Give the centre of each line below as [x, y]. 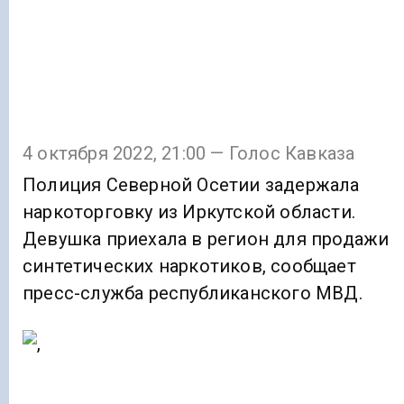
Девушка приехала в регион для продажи [206, 239]
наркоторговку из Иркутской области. [189, 211]
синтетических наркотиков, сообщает [189, 266]
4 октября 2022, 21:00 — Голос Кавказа [189, 153]
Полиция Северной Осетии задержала [191, 184]
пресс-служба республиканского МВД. [193, 293]
